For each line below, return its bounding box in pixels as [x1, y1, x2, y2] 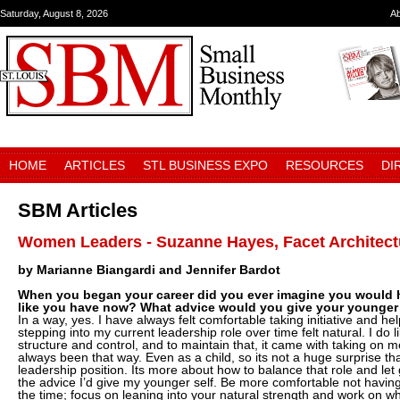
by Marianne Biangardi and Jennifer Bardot [18, 262, 280, 277]
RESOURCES [286, 158, 363, 172]
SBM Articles [18, 199, 137, 221]
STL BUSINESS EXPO [143, 158, 268, 172]
